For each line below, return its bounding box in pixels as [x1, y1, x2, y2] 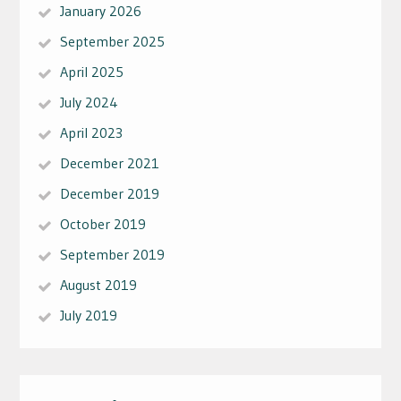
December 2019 [59, 183, 159, 202]
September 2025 [59, 31, 165, 50]
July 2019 [59, 305, 117, 324]
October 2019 [59, 214, 146, 233]
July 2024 [59, 92, 118, 111]
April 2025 [59, 62, 124, 81]
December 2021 [59, 153, 159, 172]
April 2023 [59, 123, 123, 141]
